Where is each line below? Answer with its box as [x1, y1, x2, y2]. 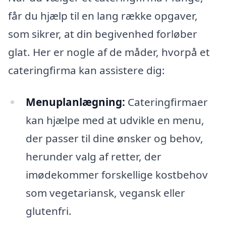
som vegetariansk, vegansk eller [25, 186, 185, 200]
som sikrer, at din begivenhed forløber [8, 26, 197, 41]
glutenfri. [25, 204, 72, 218]
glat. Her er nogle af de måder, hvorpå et [8, 44, 210, 59]
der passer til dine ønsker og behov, [25, 131, 203, 146]
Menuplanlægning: [25, 95, 125, 109]
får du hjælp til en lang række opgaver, [8, 8, 198, 23]
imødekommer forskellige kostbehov [25, 167, 208, 182]
